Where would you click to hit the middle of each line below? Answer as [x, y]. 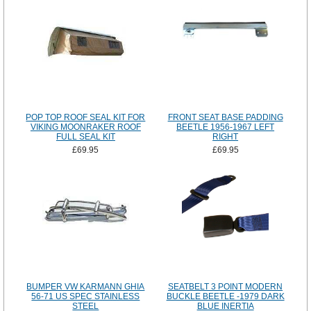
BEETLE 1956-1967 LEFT [226, 127]
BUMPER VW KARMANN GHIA [86, 287]
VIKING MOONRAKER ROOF [85, 127]
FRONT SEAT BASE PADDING [225, 118]
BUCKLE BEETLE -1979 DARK [225, 297]
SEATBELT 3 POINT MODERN [226, 287]
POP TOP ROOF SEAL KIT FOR [86, 118]
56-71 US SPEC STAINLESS [86, 297]
